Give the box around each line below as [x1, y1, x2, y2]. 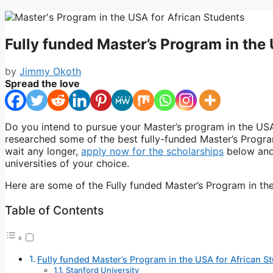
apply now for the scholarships [81, 144, 224, 157]
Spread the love [5, 77, 80, 90]
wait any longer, [5, 144, 81, 157]
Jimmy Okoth [19, 65, 81, 77]
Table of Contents [5, 203, 104, 218]
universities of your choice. [5, 157, 129, 169]
